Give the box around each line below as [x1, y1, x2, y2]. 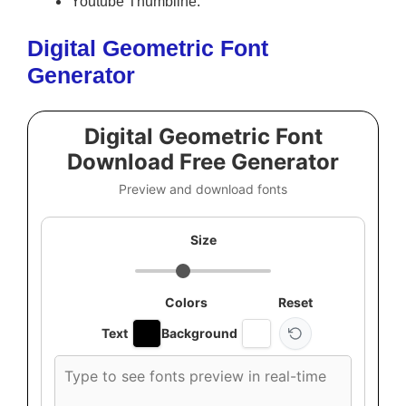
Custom [53, 356, 107, 375]
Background [160, 325, 237, 342]
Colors [164, 295, 208, 311]
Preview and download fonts [119, 181, 287, 198]
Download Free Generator [67, 149, 339, 176]
